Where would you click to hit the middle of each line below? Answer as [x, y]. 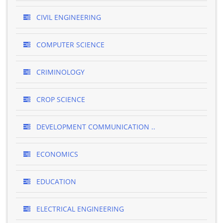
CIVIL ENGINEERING [68, 17]
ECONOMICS [56, 154]
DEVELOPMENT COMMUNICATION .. [95, 127]
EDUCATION [55, 181]
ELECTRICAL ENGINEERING [79, 209]
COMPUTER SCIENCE [69, 45]
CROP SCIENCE [60, 99]
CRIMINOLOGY [59, 72]
